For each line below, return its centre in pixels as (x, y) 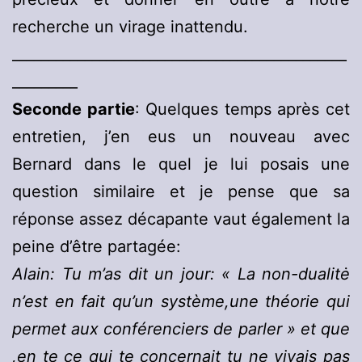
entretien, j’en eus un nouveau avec (181, 137)
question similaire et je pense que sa (181, 192)
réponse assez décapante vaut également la (181, 219)
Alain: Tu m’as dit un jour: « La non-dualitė (181, 274)
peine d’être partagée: (97, 247)
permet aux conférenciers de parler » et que (181, 329)
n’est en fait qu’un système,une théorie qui (181, 302)
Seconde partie (74, 109)
